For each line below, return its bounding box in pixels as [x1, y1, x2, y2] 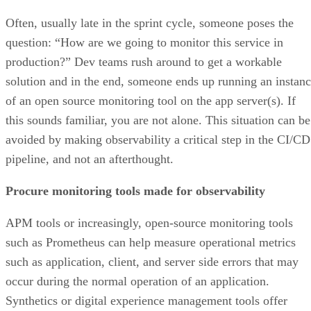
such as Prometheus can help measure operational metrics [6, 235, 296, 249]
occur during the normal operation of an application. [6, 274, 269, 288]
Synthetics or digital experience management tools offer [6, 293, 287, 308]
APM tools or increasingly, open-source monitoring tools [6, 215, 293, 230]
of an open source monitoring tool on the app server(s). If [6, 93, 296, 108]
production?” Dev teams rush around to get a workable [6, 54, 282, 69]
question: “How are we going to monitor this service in [6, 35, 283, 49]
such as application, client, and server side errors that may [6, 254, 299, 269]
